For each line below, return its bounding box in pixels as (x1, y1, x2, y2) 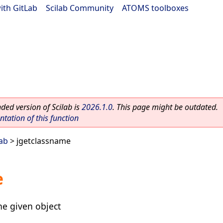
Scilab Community (46, 2, 113, 13)
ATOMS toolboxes (122, 2, 189, 13)
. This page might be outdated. (112, 102, 218, 112)
